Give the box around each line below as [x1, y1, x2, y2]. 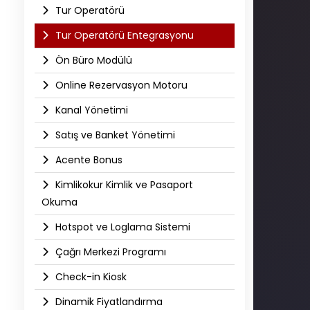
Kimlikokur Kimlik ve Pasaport [53, 178, 193, 192]
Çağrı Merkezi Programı [53, 245, 166, 259]
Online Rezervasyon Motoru [53, 78, 188, 92]
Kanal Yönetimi [53, 103, 128, 117]
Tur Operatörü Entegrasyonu [53, 28, 194, 42]
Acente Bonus [53, 153, 122, 167]
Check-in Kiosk [53, 270, 127, 284]
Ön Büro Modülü [53, 53, 132, 67]
